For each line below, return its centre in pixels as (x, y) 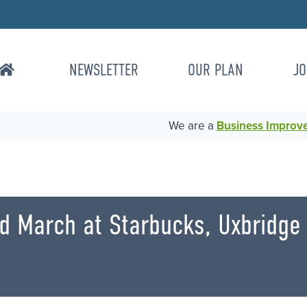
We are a (193, 126)
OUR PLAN (216, 70)
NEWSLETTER (103, 70)
